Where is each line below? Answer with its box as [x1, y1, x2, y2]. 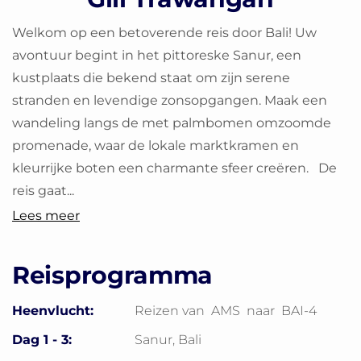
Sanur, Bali [135, 332, 201, 347]
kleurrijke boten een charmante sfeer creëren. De [12, 160, 337, 176]
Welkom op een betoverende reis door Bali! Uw [12, 25, 317, 40]
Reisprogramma [12, 260, 214, 290]
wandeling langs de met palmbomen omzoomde [12, 115, 331, 131]
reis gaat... [12, 183, 74, 198]
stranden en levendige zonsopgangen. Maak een [12, 93, 327, 108]
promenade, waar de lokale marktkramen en [12, 138, 299, 153]
